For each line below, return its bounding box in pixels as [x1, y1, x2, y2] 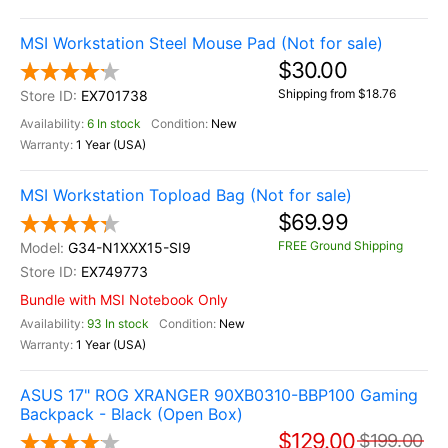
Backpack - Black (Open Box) [20, 404, 243, 424]
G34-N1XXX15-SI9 [68, 239, 191, 256]
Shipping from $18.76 [278, 86, 396, 101]
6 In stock [87, 116, 141, 131]
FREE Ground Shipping [278, 238, 403, 253]
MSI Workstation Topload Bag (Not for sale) [20, 185, 352, 205]
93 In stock [87, 316, 149, 331]
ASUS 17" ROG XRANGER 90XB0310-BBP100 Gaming [20, 385, 418, 405]
